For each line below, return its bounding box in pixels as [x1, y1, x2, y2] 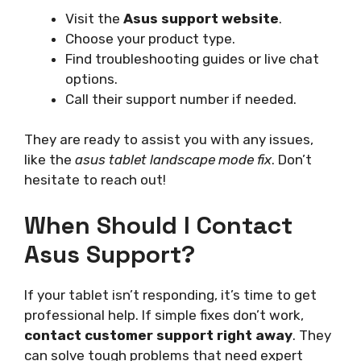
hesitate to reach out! [24, 172, 166, 189]
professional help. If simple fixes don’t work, [24, 306, 304, 323]
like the [24, 151, 75, 168]
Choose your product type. [65, 30, 235, 47]
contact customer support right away [24, 326, 293, 343]
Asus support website [123, 10, 279, 27]
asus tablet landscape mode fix [75, 151, 272, 168]
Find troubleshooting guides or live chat [65, 50, 319, 67]
